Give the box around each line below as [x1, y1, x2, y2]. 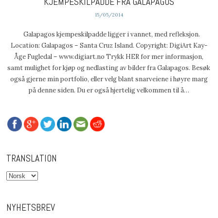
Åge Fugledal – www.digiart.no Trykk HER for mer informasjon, [14, 53, 204, 61]
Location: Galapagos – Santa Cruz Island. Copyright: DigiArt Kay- [10, 41, 207, 50]
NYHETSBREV [6, 201, 55, 214]
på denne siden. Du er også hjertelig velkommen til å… [28, 86, 189, 95]
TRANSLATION [6, 152, 57, 164]
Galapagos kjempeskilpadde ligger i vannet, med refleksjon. [18, 30, 200, 39]
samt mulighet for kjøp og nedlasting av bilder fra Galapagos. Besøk [7, 64, 211, 73]
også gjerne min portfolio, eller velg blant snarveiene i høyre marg [10, 75, 208, 84]
